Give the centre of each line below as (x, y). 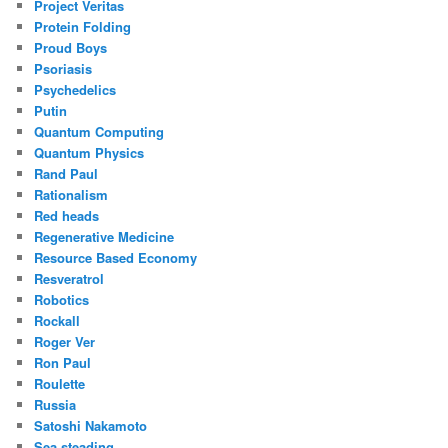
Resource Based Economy (116, 258)
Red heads (67, 216)
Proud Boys (71, 48)
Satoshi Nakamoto (91, 426)
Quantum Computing (99, 132)
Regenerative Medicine (104, 237)
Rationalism (71, 195)
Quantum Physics (89, 153)
